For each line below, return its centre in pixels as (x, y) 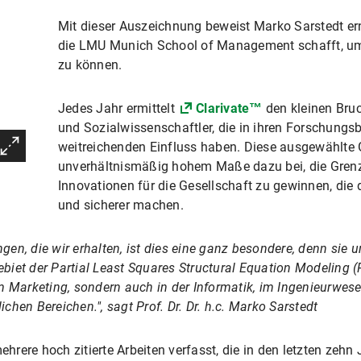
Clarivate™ (229, 108)
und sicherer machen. (120, 205)
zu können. (90, 65)
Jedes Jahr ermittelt (118, 108)
